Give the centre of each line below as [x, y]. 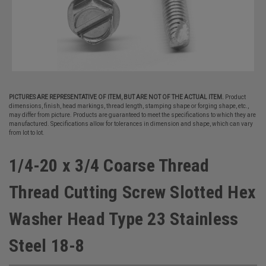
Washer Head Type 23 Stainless [124, 219]
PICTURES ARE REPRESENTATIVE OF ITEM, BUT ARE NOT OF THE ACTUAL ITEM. [116, 97]
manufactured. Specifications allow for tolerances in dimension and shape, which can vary [131, 124]
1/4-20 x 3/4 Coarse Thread [109, 165]
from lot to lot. [27, 133]
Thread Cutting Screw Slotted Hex [132, 192]
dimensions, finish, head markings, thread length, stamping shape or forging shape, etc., [129, 106]
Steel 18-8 [47, 246]
